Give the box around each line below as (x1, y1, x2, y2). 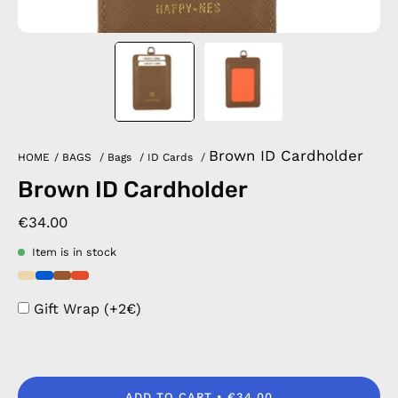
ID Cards (147, 151, 193, 163)
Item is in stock (32, 245, 116, 259)
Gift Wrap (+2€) (34, 300, 141, 317)
